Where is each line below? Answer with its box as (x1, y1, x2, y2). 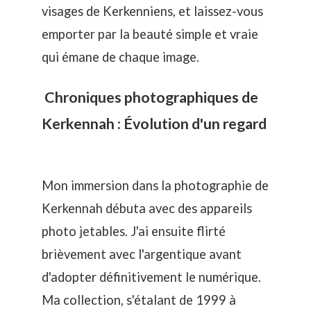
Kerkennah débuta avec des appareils (42, 201, 252, 217)
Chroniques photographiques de (42, 87, 258, 106)
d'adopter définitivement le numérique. (42, 269, 261, 285)
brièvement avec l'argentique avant (42, 246, 242, 262)
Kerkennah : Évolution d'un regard (42, 114, 267, 133)
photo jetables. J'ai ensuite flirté (42, 224, 226, 239)
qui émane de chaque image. (42, 49, 199, 65)
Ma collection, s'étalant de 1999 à (42, 292, 236, 308)
